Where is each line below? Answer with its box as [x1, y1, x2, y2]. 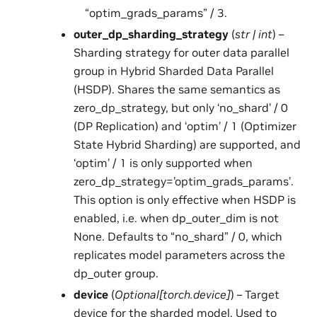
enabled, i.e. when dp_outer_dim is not [73, 211, 279, 226]
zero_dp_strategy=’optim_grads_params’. [73, 174, 294, 189]
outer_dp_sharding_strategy [73, 27, 229, 42]
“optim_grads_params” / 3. [84, 6, 227, 21]
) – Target [230, 287, 279, 302]
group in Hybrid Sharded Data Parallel [73, 64, 274, 79]
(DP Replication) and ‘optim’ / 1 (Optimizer [73, 119, 296, 134]
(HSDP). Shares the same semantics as [73, 82, 280, 97]
